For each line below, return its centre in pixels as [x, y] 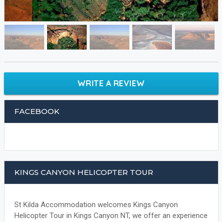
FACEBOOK [37, 111]
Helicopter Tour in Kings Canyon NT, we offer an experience [111, 216]
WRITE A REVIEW [111, 83]
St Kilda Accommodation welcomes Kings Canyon [96, 205]
